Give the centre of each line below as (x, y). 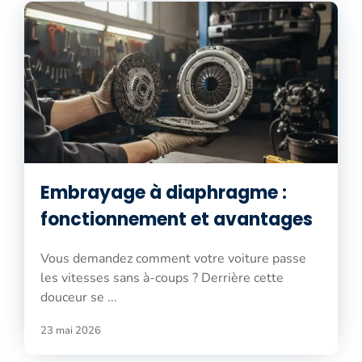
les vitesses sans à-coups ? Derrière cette (162, 278)
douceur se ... (79, 297)
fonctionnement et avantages (177, 219)
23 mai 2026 (71, 330)
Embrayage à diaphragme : (164, 192)
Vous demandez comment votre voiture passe (173, 258)
